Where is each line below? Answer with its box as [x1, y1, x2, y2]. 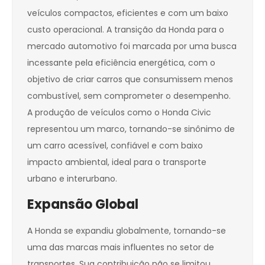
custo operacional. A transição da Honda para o [27, 24, 224, 36]
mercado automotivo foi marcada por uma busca [27, 40, 237, 53]
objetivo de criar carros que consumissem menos [27, 73, 233, 86]
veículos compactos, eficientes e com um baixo [27, 7, 228, 20]
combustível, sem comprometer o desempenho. [27, 90, 231, 102]
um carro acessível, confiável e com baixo [27, 140, 203, 152]
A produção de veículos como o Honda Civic [27, 106, 211, 119]
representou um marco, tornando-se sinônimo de [27, 123, 235, 135]
